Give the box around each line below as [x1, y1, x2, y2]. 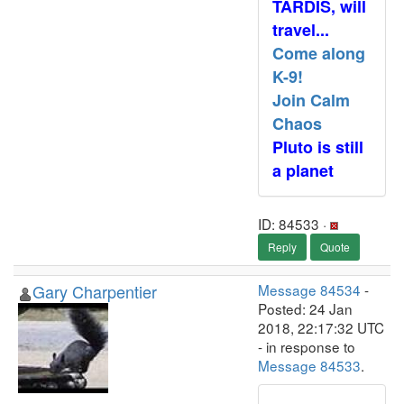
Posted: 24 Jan [258, 298, 353, 318]
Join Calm [272, 88, 350, 112]
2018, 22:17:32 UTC [258, 317, 384, 337]
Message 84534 [258, 280, 361, 299]
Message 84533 [258, 355, 361, 375]
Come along [272, 41, 365, 65]
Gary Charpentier [32, 280, 157, 303]
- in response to [258, 336, 355, 356]
